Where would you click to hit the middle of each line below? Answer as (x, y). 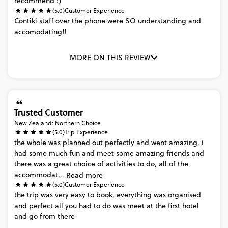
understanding (162, 21)
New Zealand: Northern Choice (58, 123)
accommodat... (39, 175)
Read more (84, 175)
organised (184, 195)
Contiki (26, 21)
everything (134, 195)
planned (76, 142)
